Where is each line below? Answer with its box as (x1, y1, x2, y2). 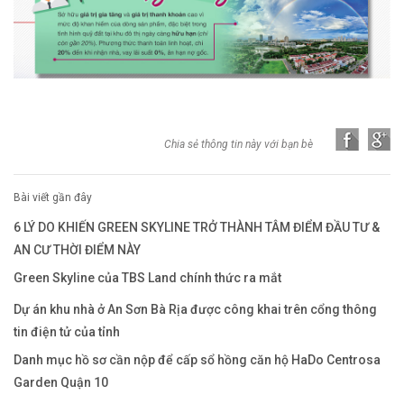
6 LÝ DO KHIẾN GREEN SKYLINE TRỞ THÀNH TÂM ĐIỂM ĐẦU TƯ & (14, 219, 380, 234)
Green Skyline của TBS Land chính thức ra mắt (14, 270, 281, 285)
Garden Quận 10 (14, 374, 108, 390)
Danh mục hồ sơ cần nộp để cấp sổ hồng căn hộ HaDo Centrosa (14, 352, 381, 367)
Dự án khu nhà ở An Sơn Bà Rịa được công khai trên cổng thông (14, 301, 377, 317)
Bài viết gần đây (14, 190, 92, 204)
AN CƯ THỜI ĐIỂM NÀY (14, 242, 141, 257)
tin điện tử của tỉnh (14, 324, 120, 339)
